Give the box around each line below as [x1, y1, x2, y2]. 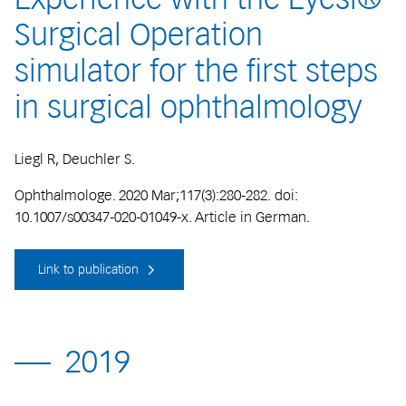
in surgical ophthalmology [14, 89, 362, 126]
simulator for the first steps [14, 53, 378, 90]
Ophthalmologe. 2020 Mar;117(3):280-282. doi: [14, 186, 298, 204]
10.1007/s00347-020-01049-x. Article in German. [14, 208, 310, 226]
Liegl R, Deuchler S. [14, 150, 135, 168]
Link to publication [38, 262, 142, 277]
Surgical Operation [14, 16, 263, 53]
